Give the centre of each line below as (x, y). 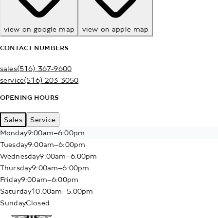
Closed (37, 203)
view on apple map (115, 29)
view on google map (39, 29)
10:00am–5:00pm (62, 191)
